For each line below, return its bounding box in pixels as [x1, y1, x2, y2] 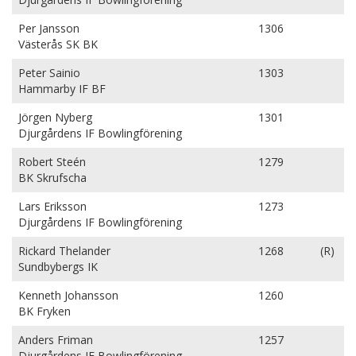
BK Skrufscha [18, 170, 87, 185]
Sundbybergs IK [18, 259, 98, 274]
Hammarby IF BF [18, 81, 106, 96]
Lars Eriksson [18, 199, 87, 214]
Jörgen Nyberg [18, 110, 92, 125]
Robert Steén [18, 154, 86, 169]
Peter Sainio [18, 65, 80, 80]
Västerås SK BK [18, 37, 98, 52]
